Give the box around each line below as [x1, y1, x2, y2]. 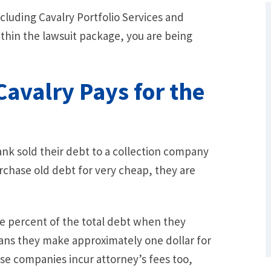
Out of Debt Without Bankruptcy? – [117, 168, 263, 180]
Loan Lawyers [162, 180, 218, 192]
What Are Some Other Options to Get [113, 155, 267, 168]
